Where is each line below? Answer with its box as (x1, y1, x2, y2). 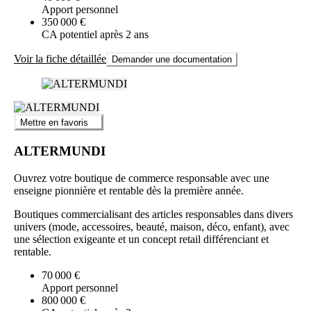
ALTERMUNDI (14, 143, 106, 158)
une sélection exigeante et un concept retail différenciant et (14, 233, 269, 245)
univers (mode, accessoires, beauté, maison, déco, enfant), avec (14, 220, 289, 233)
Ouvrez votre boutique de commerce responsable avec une (14, 171, 269, 184)
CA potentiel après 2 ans (42, 28, 149, 40)
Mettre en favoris (20, 117, 88, 128)
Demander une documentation (112, 53, 232, 65)
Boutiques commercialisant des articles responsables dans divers (14, 208, 293, 220)
